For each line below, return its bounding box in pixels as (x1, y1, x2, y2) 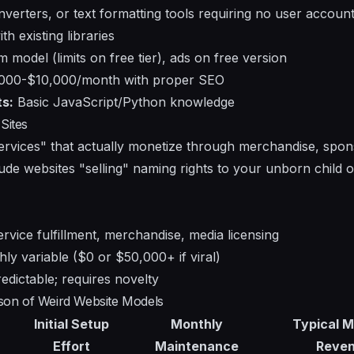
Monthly (170, 315, 223, 332)
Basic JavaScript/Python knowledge (13, 93, 235, 110)
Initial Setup (34, 315, 109, 332)
